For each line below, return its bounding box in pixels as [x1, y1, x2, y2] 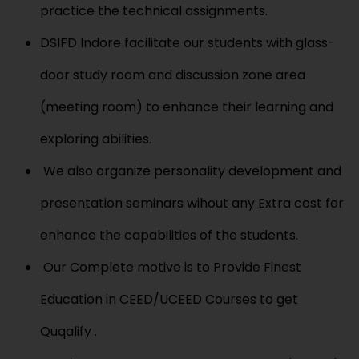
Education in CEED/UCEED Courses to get [40, 289, 298, 309]
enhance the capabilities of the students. [40, 225, 298, 244]
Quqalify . [40, 321, 97, 341]
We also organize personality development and [40, 161, 341, 180]
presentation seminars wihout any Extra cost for [40, 193, 344, 212]
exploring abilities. [40, 129, 151, 148]
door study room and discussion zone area [40, 65, 305, 84]
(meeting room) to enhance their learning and [40, 97, 333, 116]
